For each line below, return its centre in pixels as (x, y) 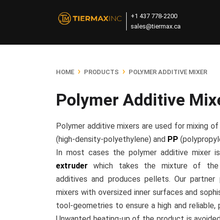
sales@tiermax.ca (156, 26)
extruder (72, 166)
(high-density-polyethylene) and (111, 139)
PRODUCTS (101, 72)
